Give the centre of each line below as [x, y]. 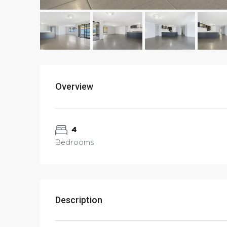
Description [79, 200]
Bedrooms [75, 143]
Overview [74, 87]
